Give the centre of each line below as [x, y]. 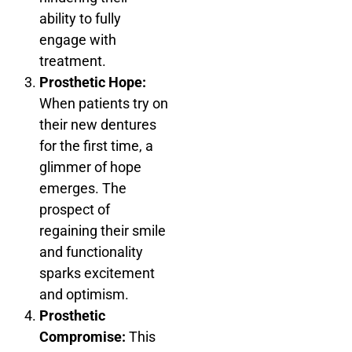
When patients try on [104, 103]
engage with [78, 39]
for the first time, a [96, 145]
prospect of [75, 209]
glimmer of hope [90, 167]
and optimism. [84, 294]
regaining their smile [103, 230]
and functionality [91, 251]
